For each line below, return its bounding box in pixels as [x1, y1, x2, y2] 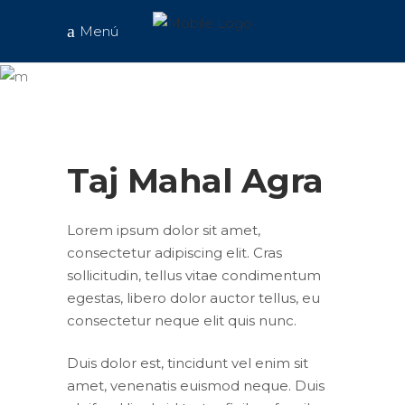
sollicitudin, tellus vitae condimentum [67, 266, 321, 284]
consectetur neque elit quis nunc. [67, 311, 297, 329]
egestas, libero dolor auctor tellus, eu [67, 288, 320, 306]
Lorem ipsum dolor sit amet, [67, 221, 260, 239]
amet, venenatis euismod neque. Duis [67, 376, 325, 394]
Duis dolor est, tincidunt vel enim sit [67, 353, 308, 372]
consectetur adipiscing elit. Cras [67, 243, 282, 261]
